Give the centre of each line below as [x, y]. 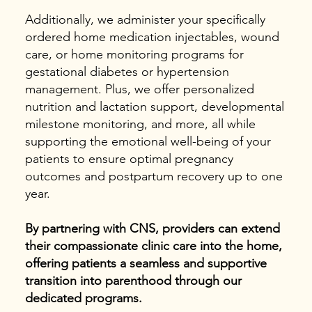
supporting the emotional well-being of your [148, 141]
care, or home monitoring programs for [134, 54]
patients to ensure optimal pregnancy [129, 158]
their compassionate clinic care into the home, [153, 245]
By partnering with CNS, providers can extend [152, 228]
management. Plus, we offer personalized [139, 89]
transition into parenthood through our [133, 280]
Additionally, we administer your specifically [145, 19]
